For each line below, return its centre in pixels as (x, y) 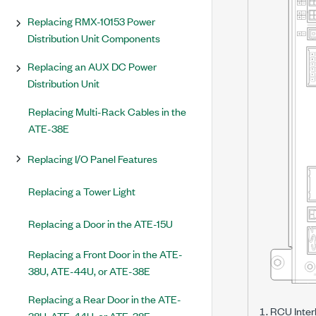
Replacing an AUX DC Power (92, 66)
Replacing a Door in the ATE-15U (101, 223)
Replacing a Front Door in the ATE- (105, 254)
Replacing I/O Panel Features (92, 158)
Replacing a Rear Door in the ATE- (105, 299)
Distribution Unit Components (94, 38)
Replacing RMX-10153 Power (91, 21)
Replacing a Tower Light (82, 191)
